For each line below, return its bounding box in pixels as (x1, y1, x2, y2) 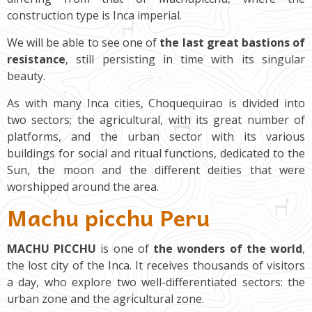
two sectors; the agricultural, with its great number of (7, 111, 305, 127)
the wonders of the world (153, 240, 303, 256)
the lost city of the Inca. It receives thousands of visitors (7, 257, 305, 273)
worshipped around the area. (7, 178, 159, 194)
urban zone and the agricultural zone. (7, 290, 204, 306)
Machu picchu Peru (7, 198, 210, 235)
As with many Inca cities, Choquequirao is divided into (7, 95, 305, 111)
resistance (7, 51, 65, 67)
